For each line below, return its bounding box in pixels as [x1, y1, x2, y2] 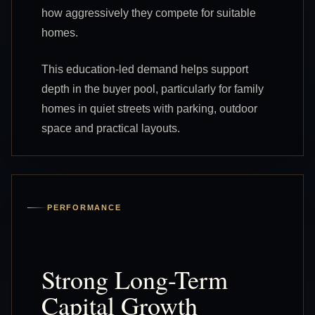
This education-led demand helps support [41, 63, 248, 75]
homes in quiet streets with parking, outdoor [41, 102, 257, 115]
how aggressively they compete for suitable [41, 6, 256, 19]
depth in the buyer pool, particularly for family [41, 82, 264, 95]
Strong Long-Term [41, 262, 228, 296]
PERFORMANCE [47, 202, 122, 212]
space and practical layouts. [41, 122, 180, 134]
